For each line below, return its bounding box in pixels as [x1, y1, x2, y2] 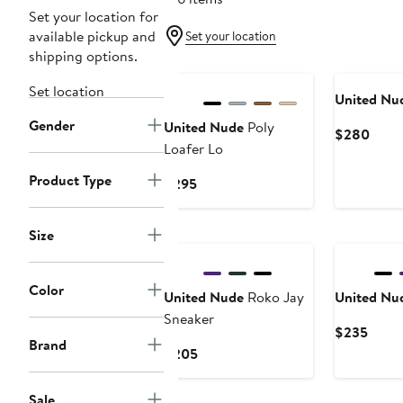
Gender [29, 115, 75, 136]
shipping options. [29, 46, 138, 67]
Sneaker [164, 309, 214, 329]
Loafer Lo [164, 139, 223, 159]
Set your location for [29, 6, 158, 27]
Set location [29, 81, 104, 102]
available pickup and [29, 26, 156, 47]
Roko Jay [244, 287, 304, 308]
